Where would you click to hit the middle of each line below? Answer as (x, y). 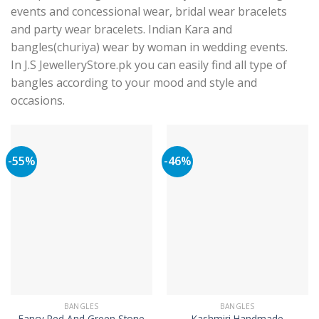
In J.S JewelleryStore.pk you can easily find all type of (149, 64)
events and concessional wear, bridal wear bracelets (149, 11)
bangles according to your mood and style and (134, 82)
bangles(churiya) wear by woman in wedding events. (149, 47)
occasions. (38, 100)
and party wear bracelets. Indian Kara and (121, 29)
